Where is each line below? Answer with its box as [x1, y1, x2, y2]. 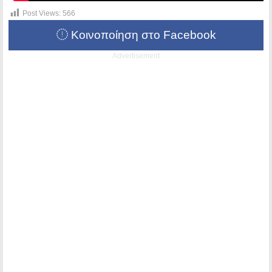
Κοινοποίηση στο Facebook [67, 28, 216, 41]
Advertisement [112, 51, 160, 60]
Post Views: [22, 8, 61, 18]
